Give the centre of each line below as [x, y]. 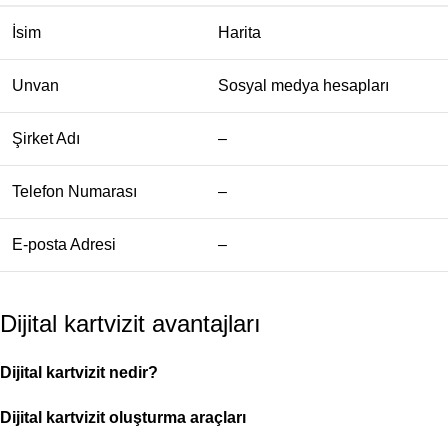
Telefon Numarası [74, 191]
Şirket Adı [46, 138]
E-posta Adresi [64, 244]
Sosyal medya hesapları [303, 85]
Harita [239, 32]
